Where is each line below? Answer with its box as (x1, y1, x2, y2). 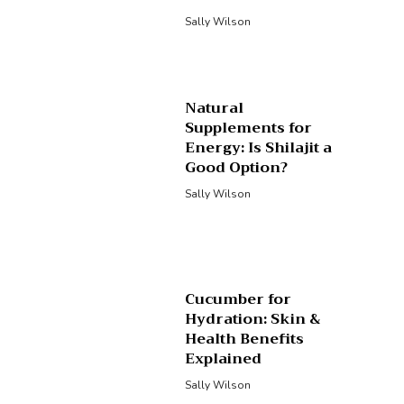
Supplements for (185, 115, 313, 141)
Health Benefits (185, 326, 305, 353)
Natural (185, 95, 244, 121)
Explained (185, 346, 262, 372)
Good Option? (185, 154, 289, 180)
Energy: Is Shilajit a (185, 134, 333, 161)
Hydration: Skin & (185, 307, 321, 333)
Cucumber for (185, 287, 292, 313)
